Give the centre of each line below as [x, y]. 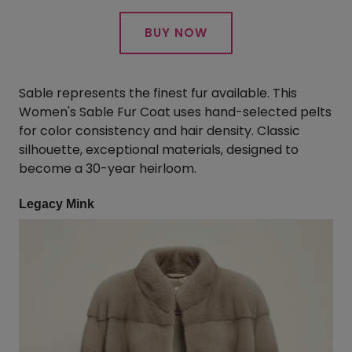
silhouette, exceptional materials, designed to [159, 149]
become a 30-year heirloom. [108, 168]
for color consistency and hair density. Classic [159, 130]
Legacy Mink [57, 203]
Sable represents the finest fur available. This [158, 93]
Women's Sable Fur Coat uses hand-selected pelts [175, 112]
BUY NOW [176, 32]
